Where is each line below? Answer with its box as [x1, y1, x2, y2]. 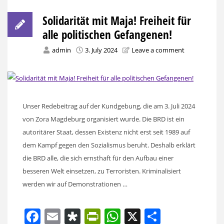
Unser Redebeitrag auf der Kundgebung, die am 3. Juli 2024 [22, 101, 195, 110]
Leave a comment [131, 45, 184, 54]
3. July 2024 [85, 45, 117, 54]
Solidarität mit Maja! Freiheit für [42, 12, 191, 28]
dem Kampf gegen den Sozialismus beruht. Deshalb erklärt [22, 140, 195, 149]
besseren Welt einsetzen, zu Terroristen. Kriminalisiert [22, 166, 181, 175]
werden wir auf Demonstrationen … [22, 179, 127, 188]
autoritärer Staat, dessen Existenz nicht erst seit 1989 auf [22, 127, 190, 136]
